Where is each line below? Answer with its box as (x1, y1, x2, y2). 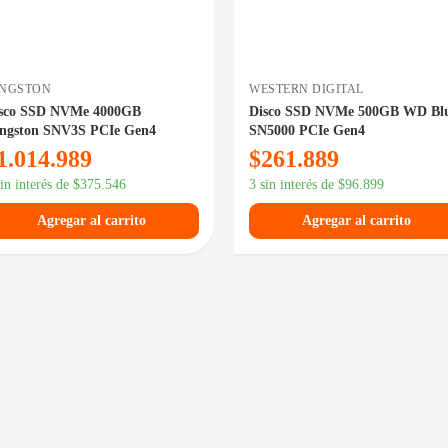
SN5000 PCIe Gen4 (249, 122, 365, 138)
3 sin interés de (249, 176, 338, 192)
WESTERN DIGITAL (249, 81, 364, 96)
